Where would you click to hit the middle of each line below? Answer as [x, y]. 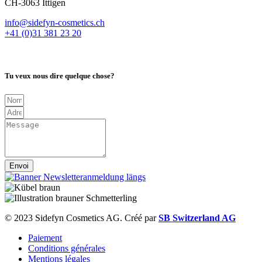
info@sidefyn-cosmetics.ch [55, 23]
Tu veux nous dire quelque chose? [60, 76]
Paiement [45, 237]
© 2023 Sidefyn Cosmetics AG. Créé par [82, 218]
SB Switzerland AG [197, 218]
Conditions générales [67, 248]
